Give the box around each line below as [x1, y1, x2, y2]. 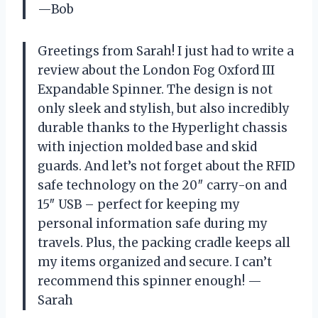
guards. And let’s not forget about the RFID [38, 158, 295, 175]
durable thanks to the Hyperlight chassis [38, 120, 287, 136]
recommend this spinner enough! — [38, 273, 262, 290]
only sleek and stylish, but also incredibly [38, 101, 290, 117]
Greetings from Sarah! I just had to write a [38, 43, 294, 60]
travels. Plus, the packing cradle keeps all [38, 235, 290, 251]
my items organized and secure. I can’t [38, 254, 272, 270]
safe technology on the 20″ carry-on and [38, 177, 287, 194]
